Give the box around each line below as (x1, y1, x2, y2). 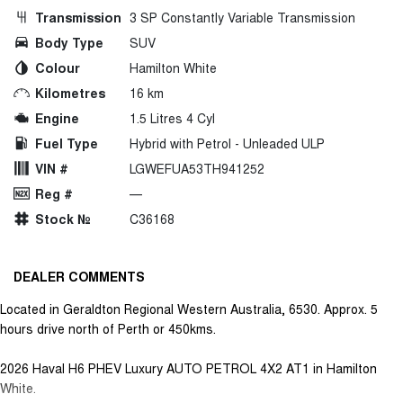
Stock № (35, 209, 91, 228)
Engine (35, 108, 79, 127)
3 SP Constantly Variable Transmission (130, 7, 355, 26)
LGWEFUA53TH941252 (130, 158, 264, 177)
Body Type (35, 32, 103, 51)
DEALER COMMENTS (13, 266, 145, 285)
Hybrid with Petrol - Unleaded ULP (130, 133, 325, 152)
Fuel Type (35, 133, 98, 152)
